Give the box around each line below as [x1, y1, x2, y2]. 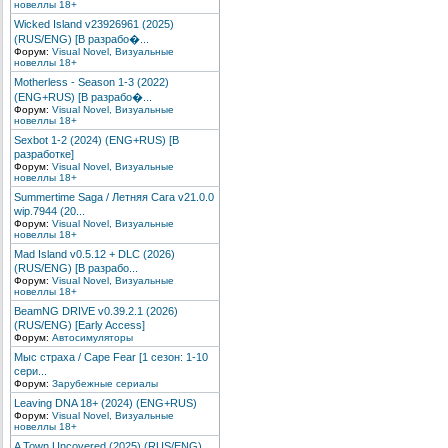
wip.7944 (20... [14, 205, 85, 217]
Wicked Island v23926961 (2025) [14, 18, 174, 30]
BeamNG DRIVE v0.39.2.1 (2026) [14, 305, 178, 317]
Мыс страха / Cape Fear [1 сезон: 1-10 [14, 351, 208, 363]
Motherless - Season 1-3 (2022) [14, 76, 169, 88]
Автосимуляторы [52, 332, 133, 343]
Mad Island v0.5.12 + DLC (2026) [14, 248, 175, 260]
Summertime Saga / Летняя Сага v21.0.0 [14, 191, 214, 203]
